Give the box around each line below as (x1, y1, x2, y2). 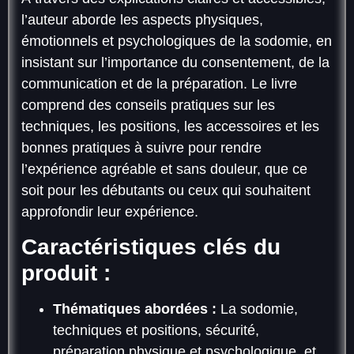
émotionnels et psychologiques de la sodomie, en (21, 33, 332, 49)
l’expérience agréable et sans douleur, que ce (21, 161, 307, 177)
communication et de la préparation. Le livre (21, 76, 297, 92)
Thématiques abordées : (53, 301, 217, 318)
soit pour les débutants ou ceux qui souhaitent (21, 183, 311, 198)
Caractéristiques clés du (21, 235, 281, 260)
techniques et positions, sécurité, (53, 322, 259, 339)
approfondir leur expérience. (21, 204, 198, 220)
